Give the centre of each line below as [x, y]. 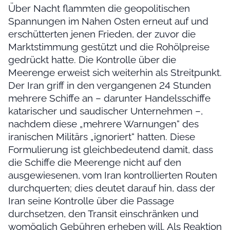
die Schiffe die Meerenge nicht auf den [95, 162]
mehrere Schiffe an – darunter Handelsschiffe [109, 98]
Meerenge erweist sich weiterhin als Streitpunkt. [115, 72]
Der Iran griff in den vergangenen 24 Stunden [110, 85]
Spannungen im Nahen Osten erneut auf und [108, 21]
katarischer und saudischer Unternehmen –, [106, 111]
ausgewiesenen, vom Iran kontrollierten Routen [113, 175]
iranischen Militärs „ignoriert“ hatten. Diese [102, 136]
